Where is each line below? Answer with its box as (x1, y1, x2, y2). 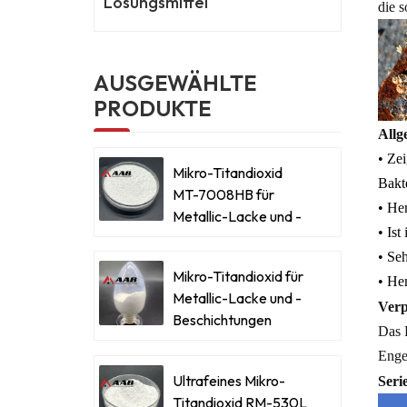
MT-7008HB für (172, 184, 274, 203)
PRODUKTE (94, 94, 212, 122)
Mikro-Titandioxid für (172, 267, 303, 286)
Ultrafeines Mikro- (172, 372, 285, 391)
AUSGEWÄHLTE (94, 68, 257, 96)
